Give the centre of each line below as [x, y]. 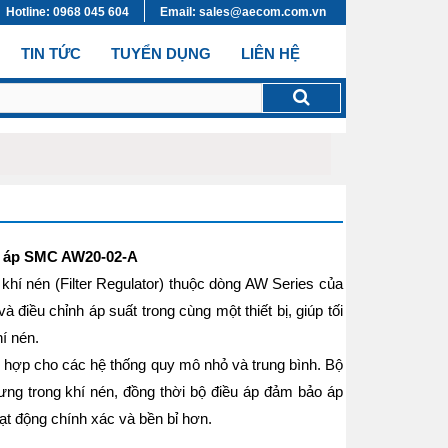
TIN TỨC [51, 54]
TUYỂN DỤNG [161, 54]
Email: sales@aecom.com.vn [243, 12]
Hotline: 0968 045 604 [67, 12]
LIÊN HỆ [270, 54]
